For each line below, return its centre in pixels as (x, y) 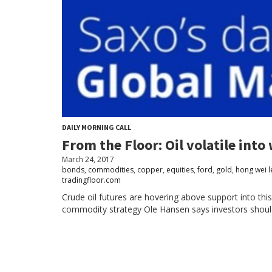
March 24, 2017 (88, 160)
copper (150, 170)
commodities (111, 170)
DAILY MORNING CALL (97, 127)
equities (180, 170)
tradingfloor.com (91, 180)
